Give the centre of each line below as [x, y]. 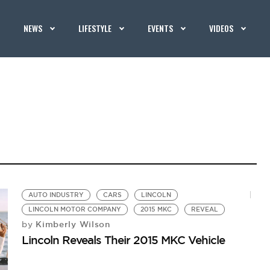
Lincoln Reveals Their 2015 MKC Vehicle [124, 240]
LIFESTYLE [95, 28]
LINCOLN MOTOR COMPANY [75, 209]
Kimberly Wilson [71, 224]
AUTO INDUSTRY [56, 195]
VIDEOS [221, 28]
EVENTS [161, 28]
